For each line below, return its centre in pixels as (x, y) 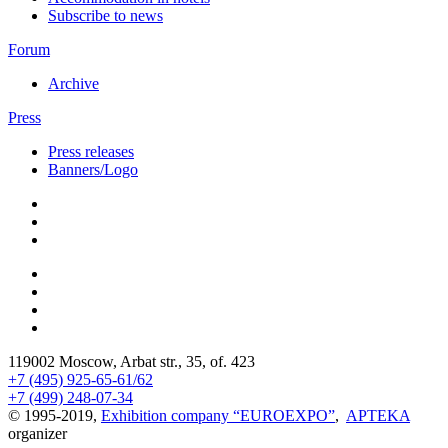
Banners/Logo (93, 169)
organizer (37, 433)
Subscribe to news (105, 15)
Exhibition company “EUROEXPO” (218, 415)
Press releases (91, 151)
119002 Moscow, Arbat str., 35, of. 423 (131, 361)
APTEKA (378, 415)
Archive (73, 83)
